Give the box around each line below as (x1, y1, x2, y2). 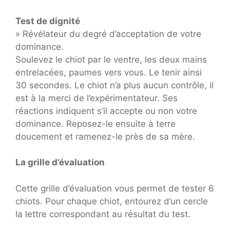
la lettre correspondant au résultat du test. (15, 208, 190, 219)
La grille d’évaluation (15, 157, 105, 167)
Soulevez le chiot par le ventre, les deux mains (15, 54, 207, 65)
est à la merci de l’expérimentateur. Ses (15, 92, 178, 103)
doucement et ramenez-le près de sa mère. (15, 131, 195, 142)
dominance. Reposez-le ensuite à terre (15, 118, 176, 129)
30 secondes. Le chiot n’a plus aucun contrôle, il (15, 80, 214, 90)
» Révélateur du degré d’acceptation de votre (15, 28, 201, 39)
